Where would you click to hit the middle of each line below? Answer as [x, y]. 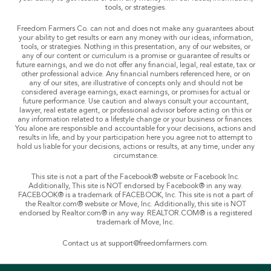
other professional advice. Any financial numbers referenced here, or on [135, 74]
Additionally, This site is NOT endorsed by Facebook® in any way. [135, 186]
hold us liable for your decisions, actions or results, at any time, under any [135, 147]
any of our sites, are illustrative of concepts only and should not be [135, 83]
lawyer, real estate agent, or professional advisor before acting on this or [135, 110]
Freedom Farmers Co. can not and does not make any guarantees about [135, 29]
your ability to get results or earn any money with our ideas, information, [135, 38]
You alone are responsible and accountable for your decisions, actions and [135, 129]
